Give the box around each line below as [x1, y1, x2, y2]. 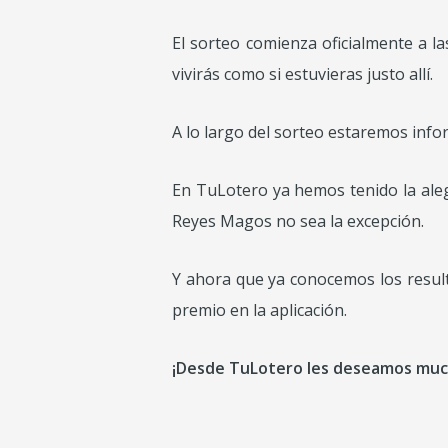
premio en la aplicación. [172, 299, 347, 322]
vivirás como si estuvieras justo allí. [172, 63, 433, 86]
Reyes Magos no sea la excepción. [172, 210, 424, 233]
